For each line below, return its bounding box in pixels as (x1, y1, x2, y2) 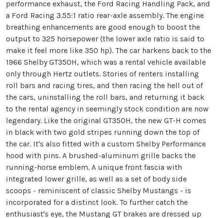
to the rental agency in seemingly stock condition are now (6, 104, 209, 113)
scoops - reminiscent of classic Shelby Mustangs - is (6, 186, 191, 195)
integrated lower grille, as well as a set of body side (6, 174, 187, 183)
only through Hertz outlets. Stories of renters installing (6, 69, 199, 78)
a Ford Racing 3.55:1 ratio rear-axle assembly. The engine (6, 11, 204, 20)
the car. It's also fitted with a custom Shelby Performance (6, 139, 206, 148)
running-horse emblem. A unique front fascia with (6, 163, 182, 172)
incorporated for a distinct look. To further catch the (6, 198, 188, 207)
